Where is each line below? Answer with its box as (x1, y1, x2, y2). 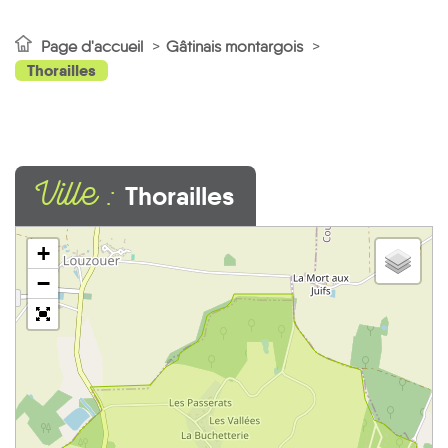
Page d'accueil (41, 37, 143, 56)
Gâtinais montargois (166, 37, 307, 56)
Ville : (37, 171, 125, 228)
